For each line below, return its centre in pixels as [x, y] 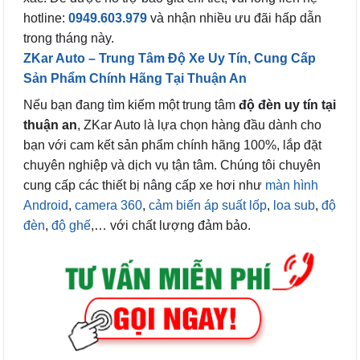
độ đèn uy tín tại [287, 104]
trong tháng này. [69, 38]
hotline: [46, 18]
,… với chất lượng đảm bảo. [171, 225]
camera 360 [107, 205]
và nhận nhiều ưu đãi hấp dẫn [236, 18]
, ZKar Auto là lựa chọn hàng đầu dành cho [199, 125]
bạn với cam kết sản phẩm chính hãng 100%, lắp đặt [172, 145]
